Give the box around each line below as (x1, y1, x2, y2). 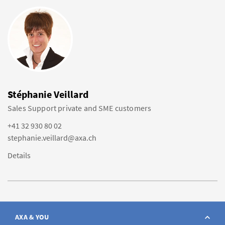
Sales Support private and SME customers (8, 103, 152, 113)
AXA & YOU (15, 212, 49, 221)
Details (8, 150, 31, 160)
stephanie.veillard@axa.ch (8, 133, 96, 143)
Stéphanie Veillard (8, 88, 88, 100)
